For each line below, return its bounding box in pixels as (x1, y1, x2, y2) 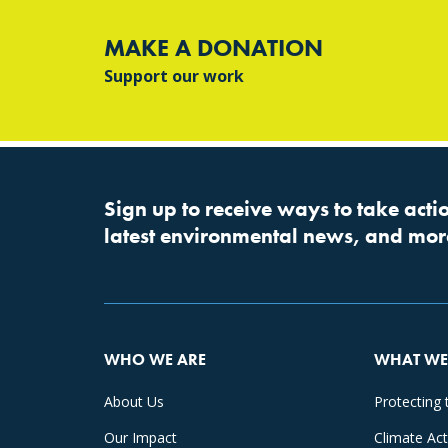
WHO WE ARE (104, 349, 206, 371)
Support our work (104, 64, 244, 87)
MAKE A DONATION (104, 31, 323, 63)
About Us (104, 392, 164, 412)
